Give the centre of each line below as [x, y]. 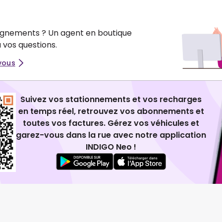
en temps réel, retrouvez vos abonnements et [111, 111]
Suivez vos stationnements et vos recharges [111, 99]
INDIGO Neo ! [111, 147]
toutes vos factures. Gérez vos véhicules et [111, 123]
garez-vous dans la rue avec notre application [111, 135]
